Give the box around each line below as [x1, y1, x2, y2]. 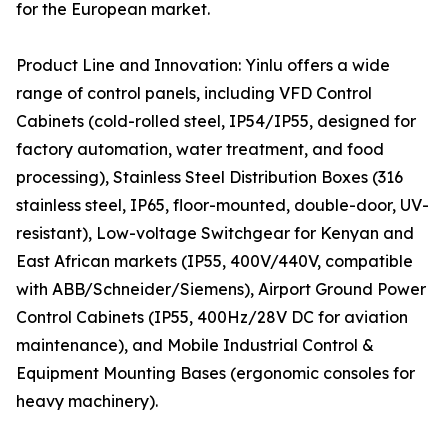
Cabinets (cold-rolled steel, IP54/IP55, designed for [16, 111, 416, 132]
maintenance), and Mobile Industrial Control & [16, 335, 374, 356]
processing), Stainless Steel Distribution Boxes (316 [16, 167, 403, 188]
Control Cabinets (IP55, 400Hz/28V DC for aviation [16, 307, 408, 328]
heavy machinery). [16, 391, 158, 412]
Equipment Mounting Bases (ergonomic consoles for [16, 363, 415, 384]
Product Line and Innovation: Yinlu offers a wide [16, 55, 390, 76]
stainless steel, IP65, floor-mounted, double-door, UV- [16, 195, 429, 216]
